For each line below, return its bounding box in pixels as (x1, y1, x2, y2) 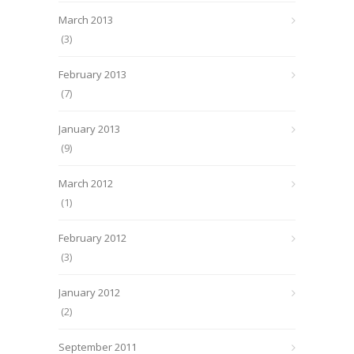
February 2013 (58, 67, 126, 81)
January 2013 (58, 122, 120, 136)
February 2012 (58, 231, 126, 245)
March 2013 (58, 13, 113, 27)
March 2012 (58, 176, 113, 190)
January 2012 (58, 285, 120, 299)
